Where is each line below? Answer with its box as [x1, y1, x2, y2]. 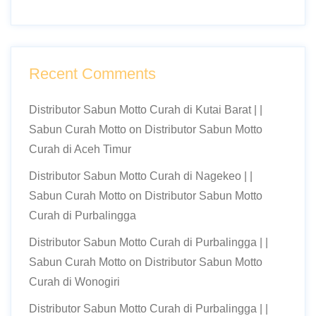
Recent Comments [29, 65, 156, 83]
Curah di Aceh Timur [29, 143, 131, 155]
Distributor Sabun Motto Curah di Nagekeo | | [29, 170, 253, 182]
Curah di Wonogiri [29, 276, 120, 288]
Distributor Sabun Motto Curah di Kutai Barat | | [29, 104, 262, 116]
